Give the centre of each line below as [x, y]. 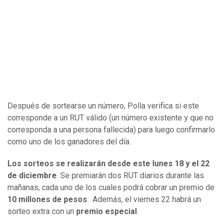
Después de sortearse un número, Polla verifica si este [103, 106]
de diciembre [32, 176]
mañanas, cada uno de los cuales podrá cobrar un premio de [111, 188]
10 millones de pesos [47, 200]
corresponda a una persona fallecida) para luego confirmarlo [111, 130]
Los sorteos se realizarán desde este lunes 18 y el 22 [109, 164]
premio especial [107, 212]
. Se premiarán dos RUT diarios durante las [130, 176]
